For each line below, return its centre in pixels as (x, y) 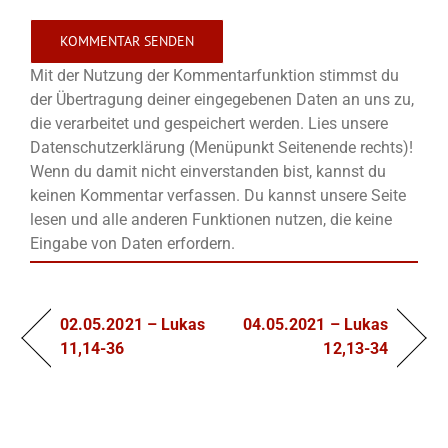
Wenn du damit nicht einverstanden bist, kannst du (208, 171)
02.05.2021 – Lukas (133, 324)
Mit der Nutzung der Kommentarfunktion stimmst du (214, 75)
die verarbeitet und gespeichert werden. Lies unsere (209, 123)
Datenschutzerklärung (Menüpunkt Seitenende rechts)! (221, 147)
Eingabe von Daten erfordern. (132, 243)
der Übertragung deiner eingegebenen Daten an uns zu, (222, 99)
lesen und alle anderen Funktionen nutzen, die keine (211, 219)
